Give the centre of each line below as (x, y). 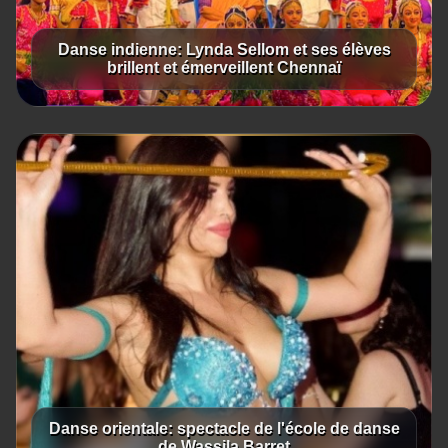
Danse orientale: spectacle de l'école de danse (224, 428)
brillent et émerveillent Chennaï (224, 67)
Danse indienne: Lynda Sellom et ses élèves (224, 49)
